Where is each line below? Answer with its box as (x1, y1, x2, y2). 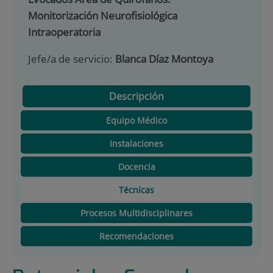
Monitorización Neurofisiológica (27, 9, 177, 23)
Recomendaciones (99, 230, 174, 242)
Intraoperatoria (27, 25, 101, 40)
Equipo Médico (106, 114, 167, 126)
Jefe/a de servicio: (27, 52, 115, 66)
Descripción (109, 89, 164, 103)
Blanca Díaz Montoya (115, 52, 213, 66)
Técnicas (119, 183, 154, 196)
